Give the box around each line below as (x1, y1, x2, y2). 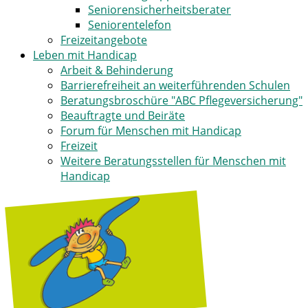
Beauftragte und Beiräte (60, 108, 185, 123)
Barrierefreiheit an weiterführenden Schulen (60, 78, 290, 93)
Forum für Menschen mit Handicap (60, 123, 241, 138)
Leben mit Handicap (33, 47, 137, 63)
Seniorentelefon (88, 17, 171, 32)
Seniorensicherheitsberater (88, 2, 231, 17)
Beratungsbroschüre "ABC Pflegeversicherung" (60, 93, 302, 108)
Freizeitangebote (60, 32, 147, 47)
